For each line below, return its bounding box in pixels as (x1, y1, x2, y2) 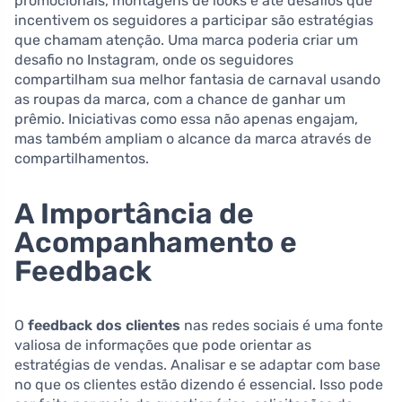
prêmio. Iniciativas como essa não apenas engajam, (14, 109, 358, 127)
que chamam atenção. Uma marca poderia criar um (14, 31, 358, 48)
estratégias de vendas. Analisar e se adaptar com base (14, 355, 380, 373)
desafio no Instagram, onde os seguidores (14, 50, 293, 68)
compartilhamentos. (14, 149, 149, 167)
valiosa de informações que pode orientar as (14, 336, 311, 354)
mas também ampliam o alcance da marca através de (14, 129, 371, 147)
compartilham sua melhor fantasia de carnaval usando (14, 70, 380, 88)
